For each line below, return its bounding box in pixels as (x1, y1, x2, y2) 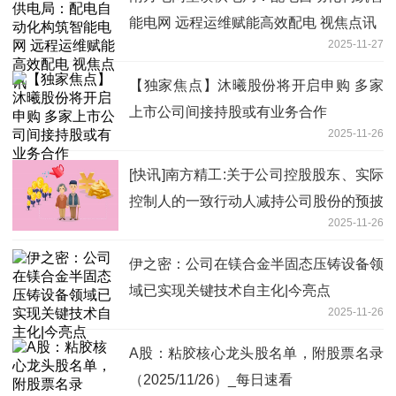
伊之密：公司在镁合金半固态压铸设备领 (129, 255, 384, 271)
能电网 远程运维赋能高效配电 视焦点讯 (129, 14, 377, 30)
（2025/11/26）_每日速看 (129, 371, 293, 387)
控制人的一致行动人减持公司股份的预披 (129, 193, 384, 209)
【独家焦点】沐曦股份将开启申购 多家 (129, 77, 384, 93)
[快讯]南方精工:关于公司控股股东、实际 (129, 166, 384, 182)
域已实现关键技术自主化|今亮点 (129, 282, 331, 298)
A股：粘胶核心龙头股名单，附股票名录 (129, 345, 384, 361)
